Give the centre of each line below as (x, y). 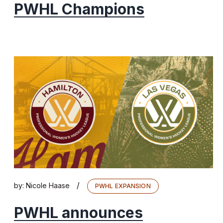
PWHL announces (78, 212)
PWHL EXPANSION (123, 186)
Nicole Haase (48, 185)
